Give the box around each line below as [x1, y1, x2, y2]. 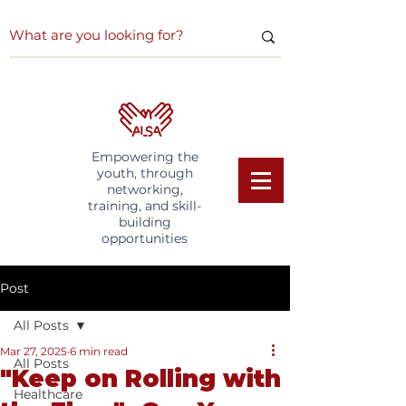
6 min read [70, 344, 128, 358]
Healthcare [14, 386, 82, 402]
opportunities [101, 230, 188, 246]
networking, [106, 181, 183, 198]
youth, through [96, 165, 193, 181]
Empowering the [91, 149, 198, 165]
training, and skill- [88, 198, 201, 214]
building [118, 214, 171, 230]
